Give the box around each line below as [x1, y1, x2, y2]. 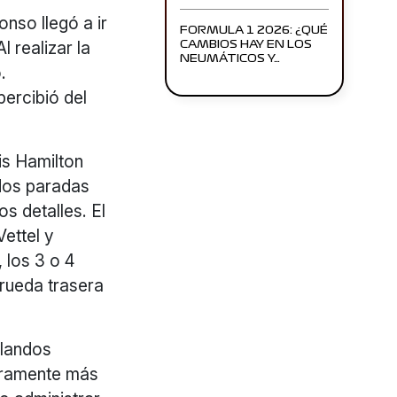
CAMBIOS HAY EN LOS [180, 38, 313, 50]
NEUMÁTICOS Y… [180, 52, 281, 64]
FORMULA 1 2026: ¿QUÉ [180, 24, 329, 35]
